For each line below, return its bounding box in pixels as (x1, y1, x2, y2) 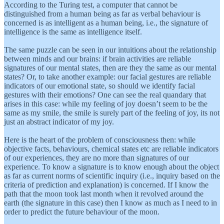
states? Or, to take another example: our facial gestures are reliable (4, 72, 211, 81)
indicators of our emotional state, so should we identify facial (4, 81, 195, 90)
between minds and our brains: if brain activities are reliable (4, 54, 191, 63)
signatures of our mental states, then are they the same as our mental (4, 63, 216, 72)
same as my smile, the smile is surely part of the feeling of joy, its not (4, 108, 219, 117)
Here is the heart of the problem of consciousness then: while (4, 135, 195, 144)
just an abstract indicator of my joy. (4, 117, 114, 126)
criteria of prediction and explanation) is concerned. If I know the (4, 180, 208, 189)
